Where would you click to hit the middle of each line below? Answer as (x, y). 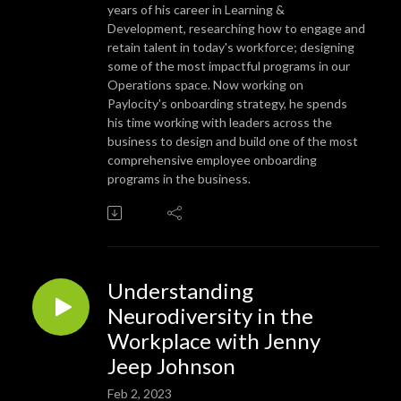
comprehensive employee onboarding (212, 159)
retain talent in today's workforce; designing (231, 47)
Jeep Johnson (171, 365)
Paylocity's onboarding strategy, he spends (227, 103)
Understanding (180, 290)
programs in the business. (180, 178)
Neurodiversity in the (210, 315)
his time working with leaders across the (220, 122)
